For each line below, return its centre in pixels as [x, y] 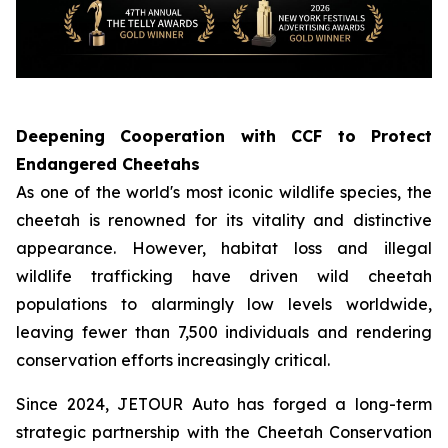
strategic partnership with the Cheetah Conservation [224, 431]
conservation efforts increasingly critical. [173, 359]
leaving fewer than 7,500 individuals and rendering [224, 331]
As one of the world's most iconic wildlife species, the [224, 191]
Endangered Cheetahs [108, 163]
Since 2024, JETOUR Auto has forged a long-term [224, 403]
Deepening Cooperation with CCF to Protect [224, 135]
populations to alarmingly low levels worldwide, [224, 303]
